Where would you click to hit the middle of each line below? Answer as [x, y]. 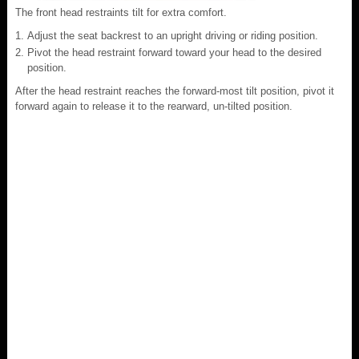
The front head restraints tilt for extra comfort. [121, 12]
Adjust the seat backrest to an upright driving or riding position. [173, 35]
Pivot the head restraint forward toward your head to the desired [174, 52]
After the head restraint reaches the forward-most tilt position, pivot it [175, 91]
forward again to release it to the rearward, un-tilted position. [154, 106]
